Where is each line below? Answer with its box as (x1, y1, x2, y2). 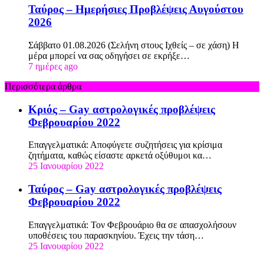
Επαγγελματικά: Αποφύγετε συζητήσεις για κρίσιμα (28, 140, 222, 150)
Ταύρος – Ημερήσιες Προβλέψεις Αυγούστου (28, 3, 243, 16)
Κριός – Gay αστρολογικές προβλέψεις (28, 103, 215, 115)
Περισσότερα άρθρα (5, 81, 81, 91)
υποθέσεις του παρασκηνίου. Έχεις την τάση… (28, 230, 204, 240)
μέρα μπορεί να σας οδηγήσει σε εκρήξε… (28, 50, 190, 61)
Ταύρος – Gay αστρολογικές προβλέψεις (28, 183, 222, 196)
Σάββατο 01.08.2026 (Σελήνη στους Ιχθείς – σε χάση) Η (28, 39, 239, 50)
